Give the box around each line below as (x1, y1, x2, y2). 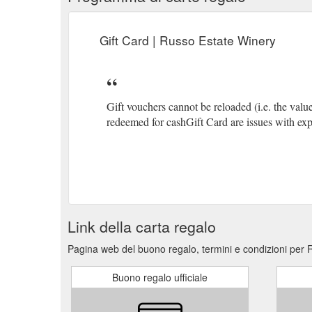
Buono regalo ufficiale (112, 270, 208, 284)
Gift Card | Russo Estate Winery (100, 31, 276, 49)
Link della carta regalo (68, 215, 216, 237)
